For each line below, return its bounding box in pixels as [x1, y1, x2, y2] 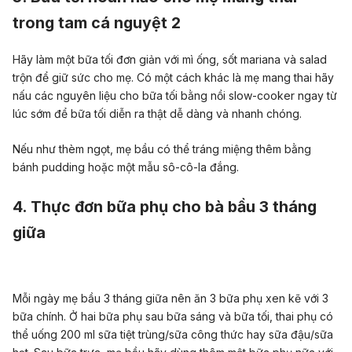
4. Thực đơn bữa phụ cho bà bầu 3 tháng [13, 196, 317, 216]
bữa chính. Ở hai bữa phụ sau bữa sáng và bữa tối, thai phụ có [13, 310, 333, 324]
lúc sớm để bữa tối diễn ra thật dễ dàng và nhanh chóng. [13, 106, 302, 120]
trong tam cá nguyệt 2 [13, 13, 181, 33]
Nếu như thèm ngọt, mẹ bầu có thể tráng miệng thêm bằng [13, 142, 311, 156]
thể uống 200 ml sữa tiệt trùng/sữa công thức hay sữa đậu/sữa [13, 328, 333, 342]
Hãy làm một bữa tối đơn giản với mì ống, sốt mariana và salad [13, 52, 327, 66]
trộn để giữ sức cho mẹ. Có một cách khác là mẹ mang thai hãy [13, 70, 334, 84]
